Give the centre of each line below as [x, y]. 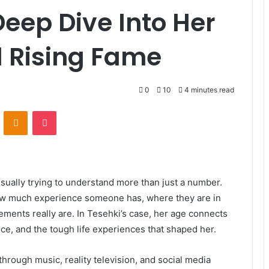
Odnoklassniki [53, 111]
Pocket [69, 111]
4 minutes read [208, 90]
